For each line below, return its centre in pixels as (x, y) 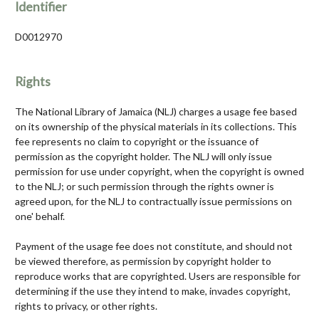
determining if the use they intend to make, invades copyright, (153, 291)
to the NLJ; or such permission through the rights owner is (145, 187)
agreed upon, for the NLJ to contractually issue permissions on (153, 202)
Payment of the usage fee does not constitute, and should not (154, 246)
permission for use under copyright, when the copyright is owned (159, 172)
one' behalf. (40, 216)
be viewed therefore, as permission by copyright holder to (143, 261)
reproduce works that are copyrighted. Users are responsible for (158, 276)
